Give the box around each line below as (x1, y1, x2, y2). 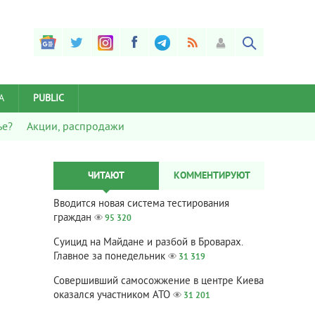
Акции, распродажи (27, 120, 124, 134)
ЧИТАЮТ (88, 170, 124, 182)
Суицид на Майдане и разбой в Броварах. (53, 236, 243, 250)
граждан (53, 212, 91, 225)
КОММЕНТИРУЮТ (173, 170, 250, 182)
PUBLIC (33, 93, 64, 105)
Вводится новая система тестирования (53, 198, 229, 211)
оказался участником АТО (53, 289, 170, 302)
